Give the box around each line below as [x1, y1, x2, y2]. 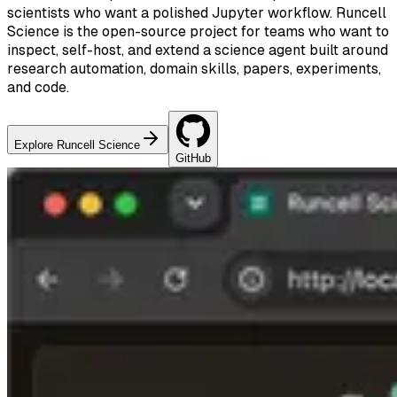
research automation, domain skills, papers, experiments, [7, 60, 381, 77]
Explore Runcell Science [14, 138, 140, 152]
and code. [7, 79, 69, 96]
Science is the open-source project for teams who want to [7, 23, 389, 40]
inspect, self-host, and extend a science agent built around [7, 42, 388, 58]
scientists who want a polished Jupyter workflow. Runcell [7, 4, 386, 21]
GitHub [175, 152, 211, 165]
